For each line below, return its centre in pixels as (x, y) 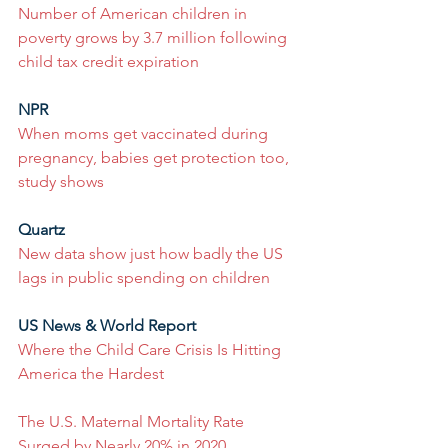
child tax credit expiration (108, 61)
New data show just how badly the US (152, 253)
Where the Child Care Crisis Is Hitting (151, 349)
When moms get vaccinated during (145, 133)
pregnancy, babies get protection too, (155, 157)
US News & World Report (107, 325)
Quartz (41, 229)
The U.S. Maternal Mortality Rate (133, 421)
